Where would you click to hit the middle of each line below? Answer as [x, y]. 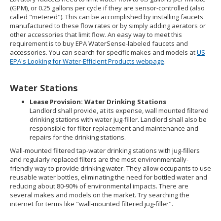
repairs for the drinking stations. [78, 137]
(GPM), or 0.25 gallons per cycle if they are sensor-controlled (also [107, 8]
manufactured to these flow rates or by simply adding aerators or [108, 26]
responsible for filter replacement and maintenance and [114, 128]
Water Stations [44, 88]
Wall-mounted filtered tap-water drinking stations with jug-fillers [105, 150]
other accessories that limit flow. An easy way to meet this [96, 35]
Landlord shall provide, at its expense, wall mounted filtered [119, 110]
